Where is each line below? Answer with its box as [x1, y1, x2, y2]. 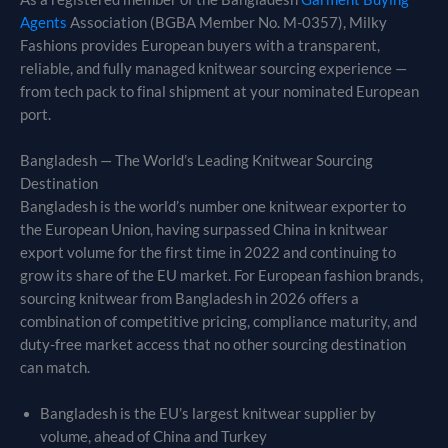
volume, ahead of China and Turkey [40, 428, 267, 446]
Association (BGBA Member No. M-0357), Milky [67, 13, 387, 31]
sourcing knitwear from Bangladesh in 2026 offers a [20, 289, 359, 307]
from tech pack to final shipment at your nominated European [20, 82, 419, 100]
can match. [20, 358, 90, 376]
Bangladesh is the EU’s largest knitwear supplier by [40, 405, 376, 423]
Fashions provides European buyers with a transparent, [20, 36, 380, 54]
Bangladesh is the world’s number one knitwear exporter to [20, 197, 406, 215]
